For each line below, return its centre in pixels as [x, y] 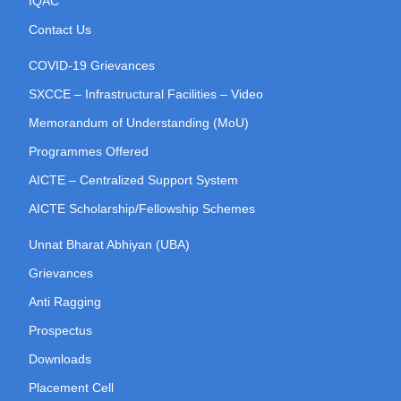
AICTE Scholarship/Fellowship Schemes [142, 209]
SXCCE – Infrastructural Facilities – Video [146, 94]
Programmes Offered [89, 152]
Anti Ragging [65, 302]
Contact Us [60, 30]
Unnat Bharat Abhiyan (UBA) [109, 245]
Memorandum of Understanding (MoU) [139, 123]
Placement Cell [71, 388]
